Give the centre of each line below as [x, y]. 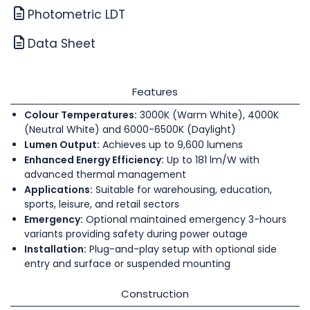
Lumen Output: [62, 144]
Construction [155, 293]
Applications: [58, 189]
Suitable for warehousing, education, [182, 189]
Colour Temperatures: [81, 115]
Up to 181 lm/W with [212, 159]
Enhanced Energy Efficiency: [94, 159]
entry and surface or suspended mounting [127, 263]
